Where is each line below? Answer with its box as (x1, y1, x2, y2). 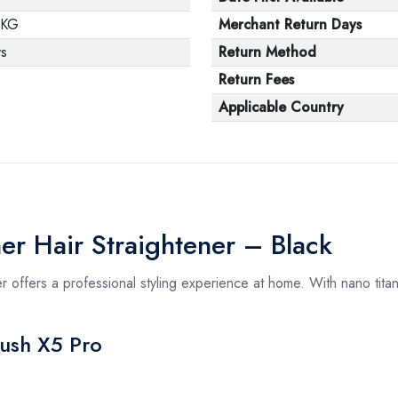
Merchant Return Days (219, 13, 362, 35)
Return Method (219, 41, 316, 62)
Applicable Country (219, 96, 344, 117)
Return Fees (219, 68, 294, 90)
